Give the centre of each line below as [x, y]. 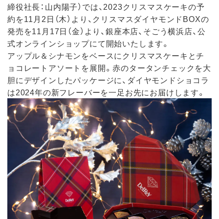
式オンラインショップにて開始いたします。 [89, 43]
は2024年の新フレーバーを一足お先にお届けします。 [107, 92]
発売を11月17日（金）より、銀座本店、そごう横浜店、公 [107, 31]
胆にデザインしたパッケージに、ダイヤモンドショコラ [108, 80]
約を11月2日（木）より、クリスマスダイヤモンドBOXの [108, 19]
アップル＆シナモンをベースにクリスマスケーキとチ [106, 55]
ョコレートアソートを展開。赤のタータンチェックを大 [109, 68]
